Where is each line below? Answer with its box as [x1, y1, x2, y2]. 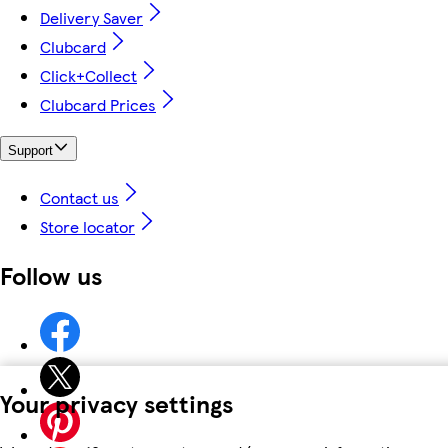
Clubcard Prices [40, 92, 156, 116]
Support [8, 143, 53, 159]
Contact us [40, 186, 119, 210]
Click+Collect [40, 63, 137, 87]
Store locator [40, 215, 135, 239]
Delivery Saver [40, 5, 143, 29]
